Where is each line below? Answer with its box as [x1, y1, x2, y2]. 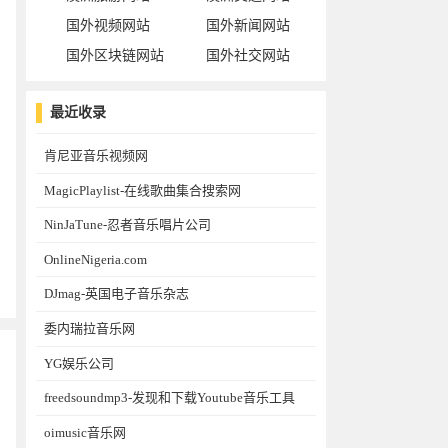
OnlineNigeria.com [44, 251, 147, 267]
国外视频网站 [66, 18, 150, 33]
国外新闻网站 [206, 18, 290, 33]
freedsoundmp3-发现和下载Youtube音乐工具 [44, 390, 295, 406]
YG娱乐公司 [44, 355, 114, 371]
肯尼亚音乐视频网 [44, 148, 148, 163]
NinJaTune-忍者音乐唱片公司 [44, 217, 211, 233]
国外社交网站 [206, 48, 290, 63]
